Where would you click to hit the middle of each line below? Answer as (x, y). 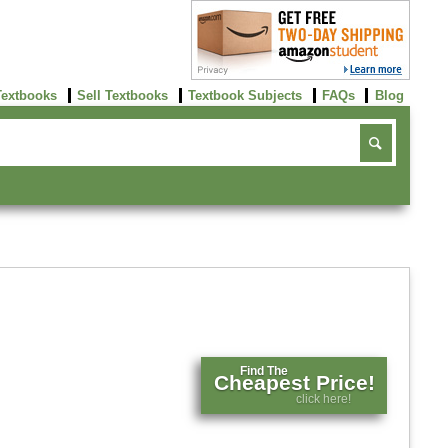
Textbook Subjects (244, 95)
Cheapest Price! (294, 383)
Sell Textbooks (123, 95)
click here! (324, 398)
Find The (264, 371)
